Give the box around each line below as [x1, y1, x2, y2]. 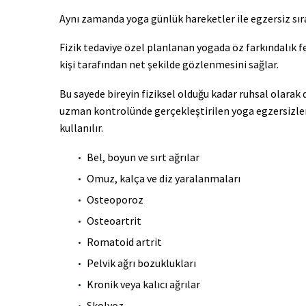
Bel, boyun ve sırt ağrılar [87, 150, 199, 164]
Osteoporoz [87, 192, 143, 206]
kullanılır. [59, 120, 103, 135]
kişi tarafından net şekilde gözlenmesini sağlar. [59, 57, 279, 72]
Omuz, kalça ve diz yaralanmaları [87, 171, 240, 185]
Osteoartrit [87, 213, 141, 227]
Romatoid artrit [87, 234, 162, 249]
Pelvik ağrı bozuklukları [87, 255, 196, 270]
